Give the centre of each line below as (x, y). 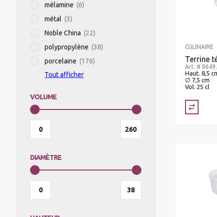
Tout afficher (64, 75)
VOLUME (44, 97)
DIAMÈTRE (46, 157)
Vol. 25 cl (197, 87)
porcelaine (61, 61)
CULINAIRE (199, 47)
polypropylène (67, 47)
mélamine (59, 5)
